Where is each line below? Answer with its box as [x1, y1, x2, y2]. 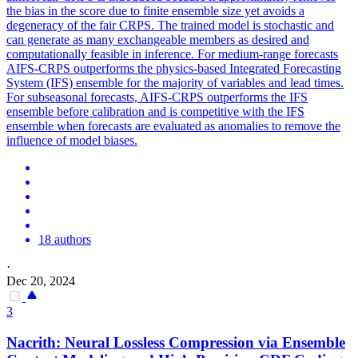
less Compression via [143, 333, 282, 351]
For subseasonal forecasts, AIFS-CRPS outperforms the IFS [6, 90, 308, 105]
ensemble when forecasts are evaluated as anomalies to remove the [6, 119, 340, 133]
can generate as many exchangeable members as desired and [6, 33, 309, 47]
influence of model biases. [6, 133, 137, 148]
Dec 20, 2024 [6, 274, 75, 288]
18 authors [38, 233, 91, 247]
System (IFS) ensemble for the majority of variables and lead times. [6, 76, 344, 90]
